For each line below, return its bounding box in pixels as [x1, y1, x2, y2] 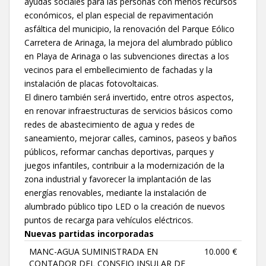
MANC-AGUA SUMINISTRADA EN [29, 245, 158, 257]
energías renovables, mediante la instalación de [24, 186, 207, 198]
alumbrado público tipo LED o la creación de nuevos [24, 200, 225, 212]
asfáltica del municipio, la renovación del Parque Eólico [24, 23, 235, 34]
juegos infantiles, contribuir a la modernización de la [24, 159, 224, 171]
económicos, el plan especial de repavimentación [24, 9, 213, 21]
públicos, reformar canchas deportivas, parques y [24, 145, 214, 157]
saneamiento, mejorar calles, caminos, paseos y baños [24, 132, 237, 144]
